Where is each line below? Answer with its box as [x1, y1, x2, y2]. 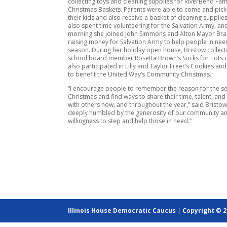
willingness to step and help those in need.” [68, 116, 192, 125]
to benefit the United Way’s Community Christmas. [68, 69, 212, 79]
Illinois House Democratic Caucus [68, 206, 176, 215]
